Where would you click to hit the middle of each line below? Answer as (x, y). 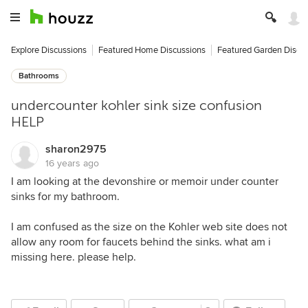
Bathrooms (39, 76)
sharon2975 (76, 149)
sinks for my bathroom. (65, 197)
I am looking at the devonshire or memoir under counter (145, 181)
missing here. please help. (74, 257)
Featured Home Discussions (152, 50)
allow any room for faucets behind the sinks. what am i (141, 242)
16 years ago (72, 163)
